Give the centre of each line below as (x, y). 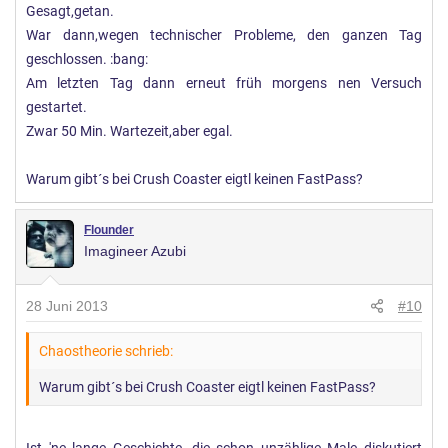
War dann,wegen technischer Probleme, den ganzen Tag (224, 35)
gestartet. (56, 107)
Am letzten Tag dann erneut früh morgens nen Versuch (224, 83)
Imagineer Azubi (135, 250)
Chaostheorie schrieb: (106, 350)
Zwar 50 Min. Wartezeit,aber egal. (129, 131)
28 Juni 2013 (67, 305)
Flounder (109, 229)
